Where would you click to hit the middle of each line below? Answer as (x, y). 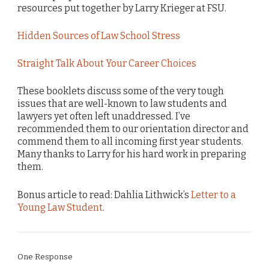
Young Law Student (60, 207)
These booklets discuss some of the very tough (121, 91)
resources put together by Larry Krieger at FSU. (122, 8)
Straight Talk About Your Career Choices (107, 64)
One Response (45, 256)
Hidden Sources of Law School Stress (99, 35)
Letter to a (213, 195)
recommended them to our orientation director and (133, 129)
